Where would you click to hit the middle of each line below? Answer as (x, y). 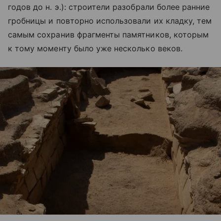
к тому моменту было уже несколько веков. (95, 49)
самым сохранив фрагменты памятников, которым (109, 35)
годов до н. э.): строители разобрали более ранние (109, 7)
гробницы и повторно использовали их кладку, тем (110, 21)
